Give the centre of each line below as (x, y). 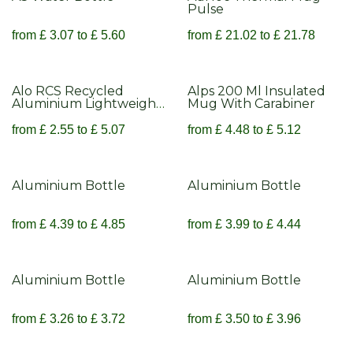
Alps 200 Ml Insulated (256, 91)
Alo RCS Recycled (68, 91)
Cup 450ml (47, 116)
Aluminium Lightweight (87, 103)
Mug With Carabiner (251, 103)
